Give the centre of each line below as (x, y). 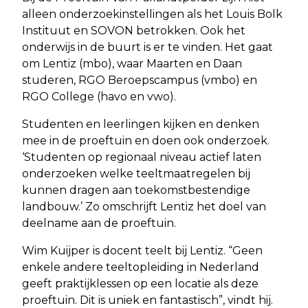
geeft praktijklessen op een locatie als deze (140, 283)
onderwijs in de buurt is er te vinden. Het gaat (147, 47)
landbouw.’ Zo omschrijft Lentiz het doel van (144, 206)
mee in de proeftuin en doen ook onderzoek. (146, 140)
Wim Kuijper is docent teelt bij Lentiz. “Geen (142, 250)
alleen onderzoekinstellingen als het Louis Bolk (152, 14)
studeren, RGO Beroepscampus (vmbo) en (140, 80)
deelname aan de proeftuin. (99, 223)
